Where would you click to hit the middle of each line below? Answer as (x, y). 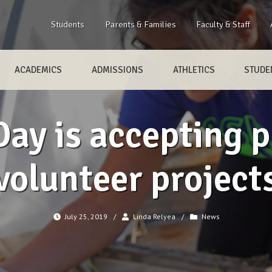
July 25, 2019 (87, 217)
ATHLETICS (194, 70)
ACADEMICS (39, 70)
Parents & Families (140, 24)
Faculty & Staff (223, 24)
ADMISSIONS (117, 70)
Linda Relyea (154, 217)
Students (68, 24)
